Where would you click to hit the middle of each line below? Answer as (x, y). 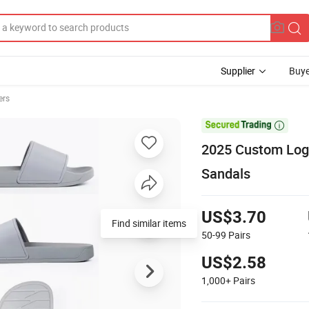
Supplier (238, 71)
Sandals (226, 173)
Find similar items (149, 223)
